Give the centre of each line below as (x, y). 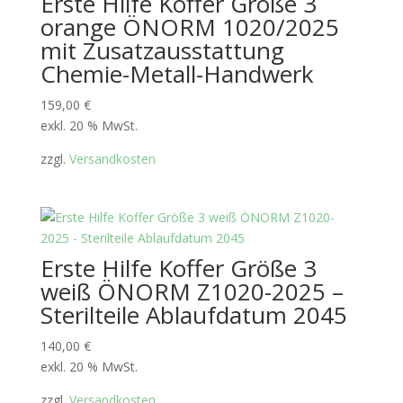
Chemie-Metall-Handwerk (177, 74)
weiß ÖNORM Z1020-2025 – (192, 291)
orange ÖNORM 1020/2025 (189, 27)
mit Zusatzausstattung (162, 51)
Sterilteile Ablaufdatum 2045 (193, 314)
